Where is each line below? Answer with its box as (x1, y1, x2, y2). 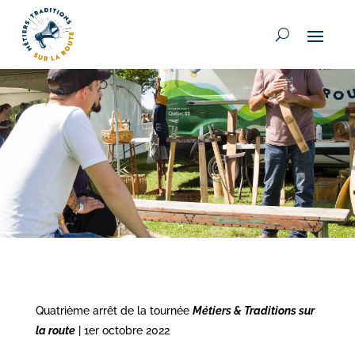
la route (35, 324, 75, 337)
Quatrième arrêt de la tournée (35, 304, 193, 317)
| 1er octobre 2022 (74, 324, 170, 337)
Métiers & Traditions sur (192, 304, 315, 317)
